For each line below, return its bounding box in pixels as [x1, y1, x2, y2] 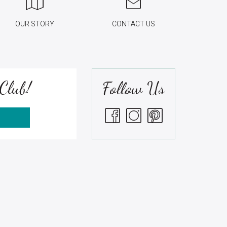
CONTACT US [112, 19, 155, 30]
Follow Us [102, 78, 165, 99]
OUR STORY [15, 19, 54, 30]
